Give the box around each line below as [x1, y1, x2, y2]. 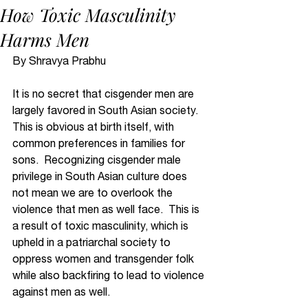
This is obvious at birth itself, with [12, 120, 177, 133]
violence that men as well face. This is [12, 203, 202, 215]
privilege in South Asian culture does [12, 170, 190, 182]
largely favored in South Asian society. [12, 104, 203, 116]
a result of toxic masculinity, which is [12, 219, 191, 232]
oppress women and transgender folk [12, 252, 197, 265]
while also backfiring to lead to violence [12, 269, 207, 281]
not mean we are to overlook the [12, 186, 175, 199]
